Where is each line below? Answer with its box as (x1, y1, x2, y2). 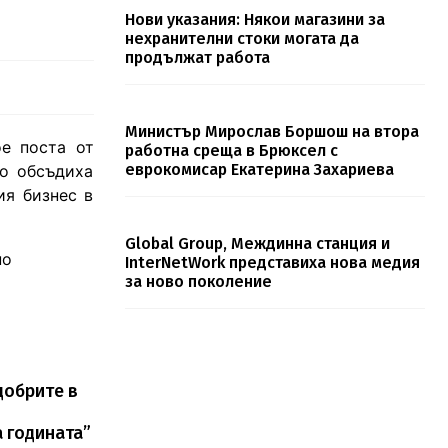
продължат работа (124, 48, 270, 68)
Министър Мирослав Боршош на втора (124, 122, 419, 142)
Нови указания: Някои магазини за (124, 10, 385, 30)
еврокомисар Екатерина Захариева (124, 160, 394, 180)
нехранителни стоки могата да (124, 29, 359, 49)
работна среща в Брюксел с (124, 141, 338, 161)
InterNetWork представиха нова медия (124, 253, 420, 273)
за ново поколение (124, 272, 272, 292)
